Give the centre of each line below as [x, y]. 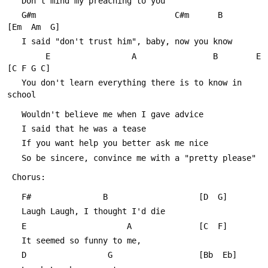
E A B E [26, 56]
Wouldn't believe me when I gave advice [112, 114]
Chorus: [29, 177]
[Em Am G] [33, 27]
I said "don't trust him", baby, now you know [127, 42]
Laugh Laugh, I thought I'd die [93, 211]
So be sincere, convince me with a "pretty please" [139, 158]
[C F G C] [29, 68]
